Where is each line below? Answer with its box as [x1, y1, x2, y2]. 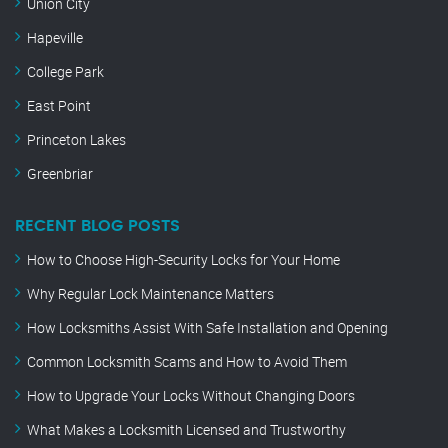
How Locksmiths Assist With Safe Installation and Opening [27, 318, 388, 338]
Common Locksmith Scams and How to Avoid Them [27, 352, 347, 372]
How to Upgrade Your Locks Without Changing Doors [27, 386, 355, 406]
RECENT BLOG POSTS [15, 218, 180, 235]
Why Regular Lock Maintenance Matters [27, 284, 274, 304]
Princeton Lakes [27, 130, 126, 150]
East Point [27, 96, 91, 116]
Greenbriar [27, 164, 93, 184]
